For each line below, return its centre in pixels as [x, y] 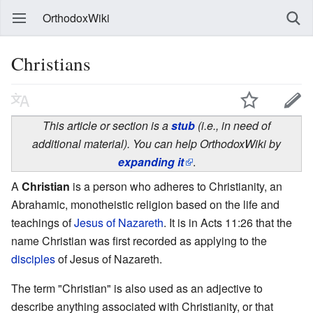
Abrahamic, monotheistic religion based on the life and [145, 204]
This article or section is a [107, 125]
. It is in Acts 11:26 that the [228, 222]
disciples [33, 259]
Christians [51, 63]
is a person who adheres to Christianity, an [176, 186]
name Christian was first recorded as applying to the [139, 240]
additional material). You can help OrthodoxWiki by [156, 143]
